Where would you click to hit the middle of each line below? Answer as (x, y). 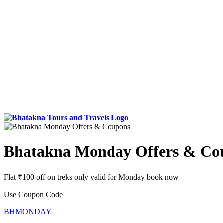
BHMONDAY (28, 212)
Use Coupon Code (33, 195)
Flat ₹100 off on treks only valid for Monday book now (91, 177)
